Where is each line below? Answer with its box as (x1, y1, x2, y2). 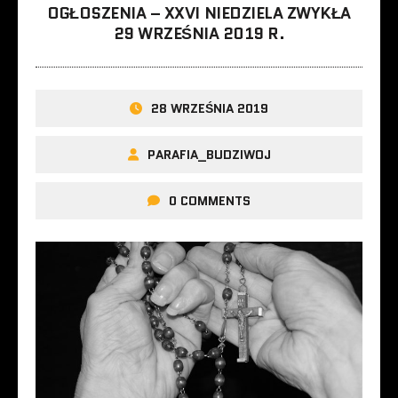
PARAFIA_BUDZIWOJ (147, 145, 271, 163)
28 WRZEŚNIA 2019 (151, 99, 268, 117)
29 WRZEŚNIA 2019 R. (113, 21, 285, 45)
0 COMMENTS (169, 191, 251, 210)
